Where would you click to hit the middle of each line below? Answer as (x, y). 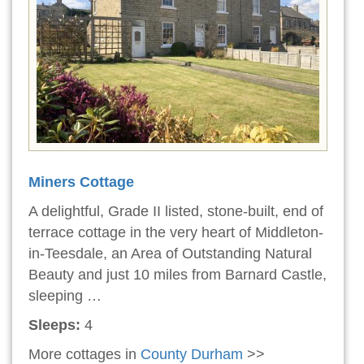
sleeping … (65, 295)
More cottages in (84, 354)
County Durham (192, 354)
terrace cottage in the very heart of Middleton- (176, 232)
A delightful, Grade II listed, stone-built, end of (176, 211)
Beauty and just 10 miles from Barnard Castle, (178, 274)
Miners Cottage (81, 182)
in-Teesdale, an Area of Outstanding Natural (170, 253)
